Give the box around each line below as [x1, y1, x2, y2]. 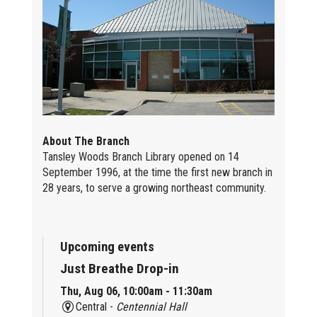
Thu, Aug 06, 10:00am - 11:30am [59, 284, 212, 298]
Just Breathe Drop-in [59, 260, 179, 277]
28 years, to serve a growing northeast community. [42, 180, 266, 195]
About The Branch [42, 134, 129, 148]
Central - [76, 299, 117, 313]
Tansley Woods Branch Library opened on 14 [42, 149, 239, 163]
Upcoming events [59, 238, 154, 255]
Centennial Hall [116, 299, 188, 313]
